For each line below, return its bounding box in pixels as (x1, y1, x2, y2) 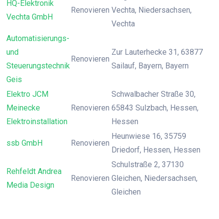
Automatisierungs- (6, 34, 69, 43)
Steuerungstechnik (6, 61, 70, 70)
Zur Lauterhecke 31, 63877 (111, 47, 203, 57)
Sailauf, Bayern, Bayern (111, 61, 189, 70)
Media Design (6, 180, 54, 190)
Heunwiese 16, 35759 (111, 131, 186, 141)
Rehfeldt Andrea (6, 167, 62, 176)
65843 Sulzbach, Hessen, (111, 103, 198, 112)
